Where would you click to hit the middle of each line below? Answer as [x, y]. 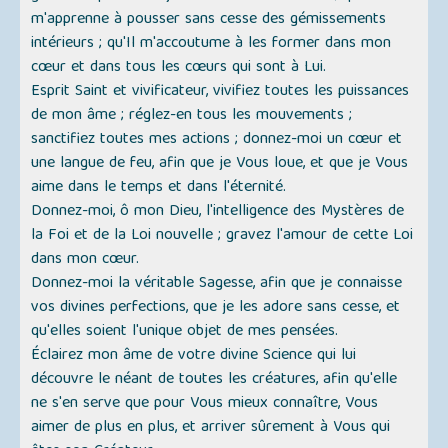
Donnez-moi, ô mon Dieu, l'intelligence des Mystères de [218, 212]
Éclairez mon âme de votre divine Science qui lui [194, 356]
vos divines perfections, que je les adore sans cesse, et [216, 308]
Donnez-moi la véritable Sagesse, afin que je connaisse [217, 284]
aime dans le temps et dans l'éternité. [159, 188]
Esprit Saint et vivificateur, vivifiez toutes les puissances [220, 92]
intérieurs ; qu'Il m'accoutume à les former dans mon [211, 44]
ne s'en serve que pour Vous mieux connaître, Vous [205, 404]
